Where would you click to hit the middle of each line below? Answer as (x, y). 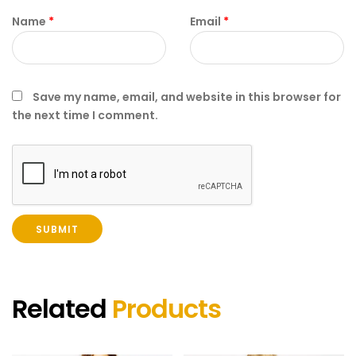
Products (166, 308)
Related (62, 308)
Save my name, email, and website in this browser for (187, 97)
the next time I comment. (85, 115)
